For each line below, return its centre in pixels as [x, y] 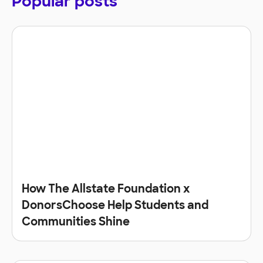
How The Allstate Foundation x [106, 190]
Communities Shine [76, 223]
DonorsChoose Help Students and [115, 207]
